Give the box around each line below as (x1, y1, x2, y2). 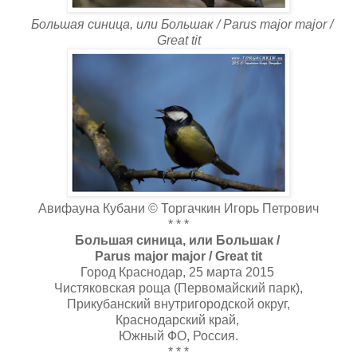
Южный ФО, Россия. (119, 328, 238, 343)
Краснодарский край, (115, 312, 242, 327)
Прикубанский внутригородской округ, (67, 296, 290, 311)
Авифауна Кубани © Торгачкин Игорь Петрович (38, 201, 319, 215)
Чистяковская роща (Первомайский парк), (54, 280, 303, 295)
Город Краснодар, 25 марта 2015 (80, 265, 277, 279)
